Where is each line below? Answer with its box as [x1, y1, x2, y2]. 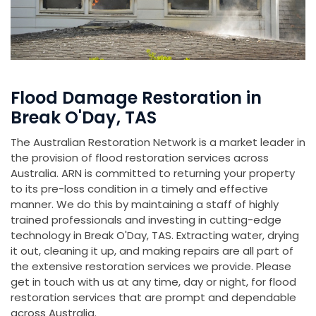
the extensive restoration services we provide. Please [11, 259, 291, 274]
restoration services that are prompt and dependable [11, 290, 296, 305]
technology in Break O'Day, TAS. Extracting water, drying [11, 228, 299, 243]
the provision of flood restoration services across [11, 150, 269, 166]
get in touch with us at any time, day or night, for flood [11, 274, 296, 290]
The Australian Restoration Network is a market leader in [11, 135, 305, 150]
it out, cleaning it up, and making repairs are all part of [11, 243, 293, 259]
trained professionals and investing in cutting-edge [11, 212, 281, 228]
